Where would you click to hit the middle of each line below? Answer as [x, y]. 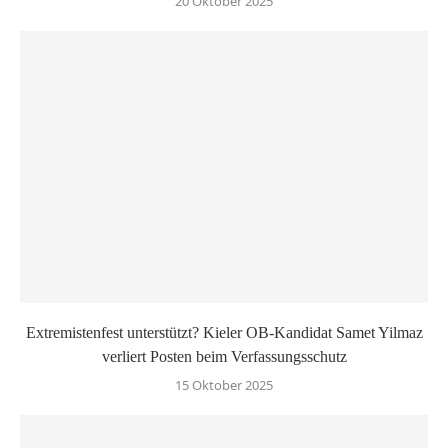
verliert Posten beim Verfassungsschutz [224, 356]
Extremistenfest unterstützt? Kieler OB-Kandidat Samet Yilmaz [224, 332]
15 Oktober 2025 [224, 384]
